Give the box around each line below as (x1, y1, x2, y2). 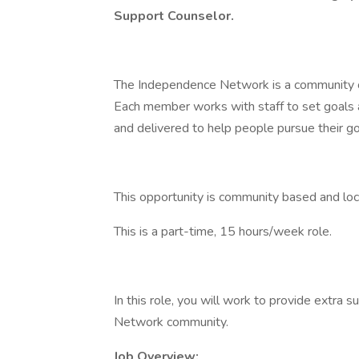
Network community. (114, 313, 228, 331)
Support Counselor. (114, 7, 237, 25)
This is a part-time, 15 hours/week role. (114, 223, 332, 240)
